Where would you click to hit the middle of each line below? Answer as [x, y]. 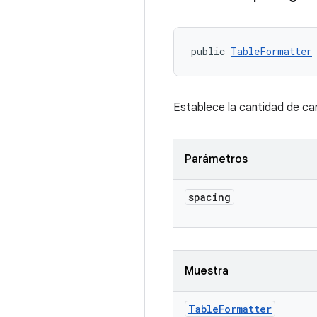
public [211, 51]
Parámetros [216, 159]
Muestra [207, 271]
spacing [209, 197]
